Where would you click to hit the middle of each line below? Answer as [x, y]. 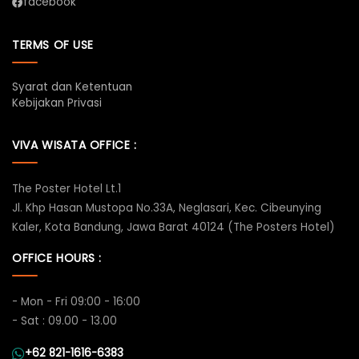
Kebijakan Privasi [57, 103]
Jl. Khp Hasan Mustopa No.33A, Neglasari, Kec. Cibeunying [167, 208]
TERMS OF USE [53, 44]
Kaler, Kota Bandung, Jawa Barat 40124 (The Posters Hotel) [173, 227]
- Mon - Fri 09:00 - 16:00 [77, 301]
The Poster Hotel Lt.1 [67, 188]
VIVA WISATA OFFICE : [75, 145]
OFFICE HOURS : [57, 258]
